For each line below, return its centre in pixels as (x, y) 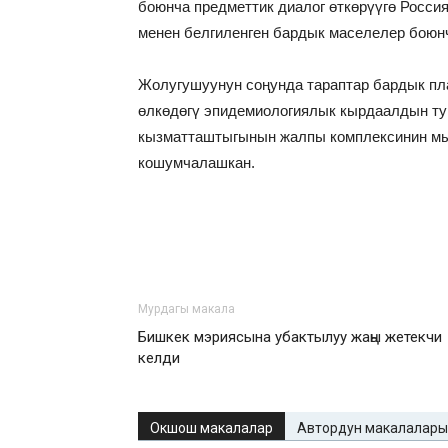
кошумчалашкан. (196, 162)
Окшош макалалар (211, 428)
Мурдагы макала (186, 309)
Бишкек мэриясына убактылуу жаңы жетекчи (290, 337)
